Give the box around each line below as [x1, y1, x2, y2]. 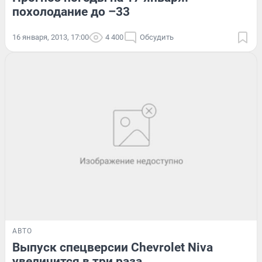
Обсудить [140, 33, 174, 42]
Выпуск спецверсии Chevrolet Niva [12, 240, 213, 254]
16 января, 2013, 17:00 [12, 33, 89, 42]
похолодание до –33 [12, 5, 130, 19]
